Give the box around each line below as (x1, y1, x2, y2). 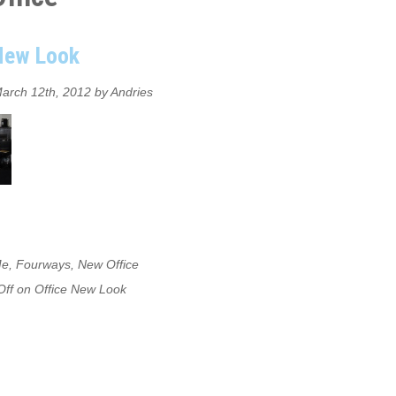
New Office (78, 257, 139, 271)
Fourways (16, 257, 71, 271)
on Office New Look (13, 282, 126, 296)
